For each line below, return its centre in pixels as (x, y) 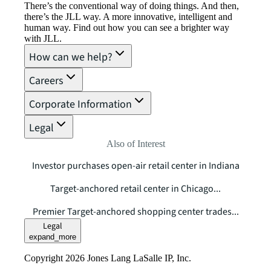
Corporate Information (80, 105)
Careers (46, 81)
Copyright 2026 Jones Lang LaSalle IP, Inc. (108, 258)
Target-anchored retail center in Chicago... (135, 189)
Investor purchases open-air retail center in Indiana (135, 166)
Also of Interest (135, 144)
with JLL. (43, 39)
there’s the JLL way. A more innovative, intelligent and (128, 17)
